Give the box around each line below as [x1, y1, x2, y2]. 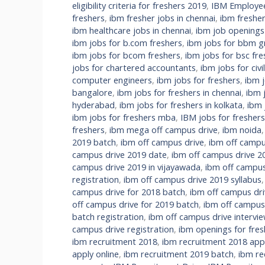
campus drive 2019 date [72, 149, 167, 161]
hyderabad [72, 99, 115, 111]
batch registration [72, 211, 144, 223]
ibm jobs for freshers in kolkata [119, 99, 243, 111]
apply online [72, 248, 119, 260]
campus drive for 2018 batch [72, 186, 185, 198]
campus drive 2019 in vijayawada [72, 161, 201, 173]
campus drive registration [72, 224, 174, 235]
